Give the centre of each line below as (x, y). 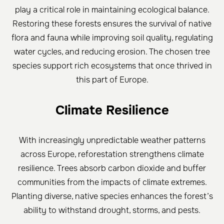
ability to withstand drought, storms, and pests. (112, 210)
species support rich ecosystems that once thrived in (112, 66)
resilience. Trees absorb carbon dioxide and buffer (112, 168)
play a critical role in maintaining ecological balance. (112, 10)
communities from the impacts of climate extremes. (112, 182)
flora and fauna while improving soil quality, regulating (112, 38)
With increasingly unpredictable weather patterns (112, 140)
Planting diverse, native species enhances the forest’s (112, 196)
